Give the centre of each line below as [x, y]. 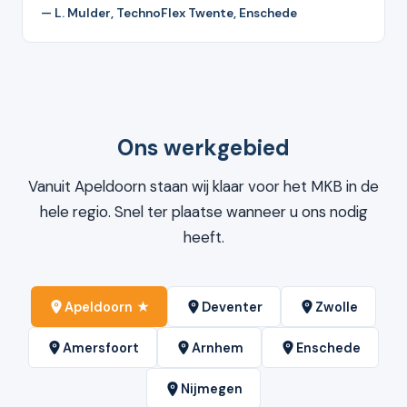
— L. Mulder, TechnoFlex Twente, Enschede [169, 13]
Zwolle [336, 307]
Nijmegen [211, 388]
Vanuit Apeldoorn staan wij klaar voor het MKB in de [203, 186]
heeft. [203, 237]
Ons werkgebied [203, 147]
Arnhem [217, 347]
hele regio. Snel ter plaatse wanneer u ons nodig [203, 211]
